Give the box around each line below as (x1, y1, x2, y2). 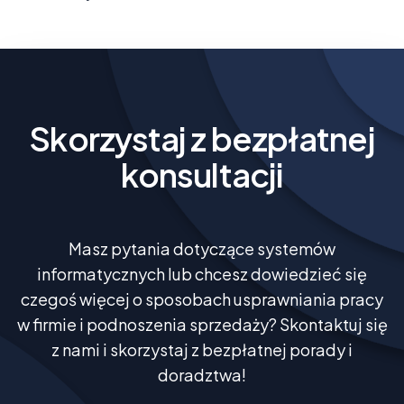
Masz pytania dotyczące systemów (69, 237, 335, 259)
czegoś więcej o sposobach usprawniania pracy (21, 288, 383, 309)
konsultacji (120, 153, 284, 195)
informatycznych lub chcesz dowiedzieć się (37, 262, 367, 284)
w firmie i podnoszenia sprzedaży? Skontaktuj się (16, 313, 388, 335)
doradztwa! (158, 363, 246, 385)
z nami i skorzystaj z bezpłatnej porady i (51, 338, 353, 360)
